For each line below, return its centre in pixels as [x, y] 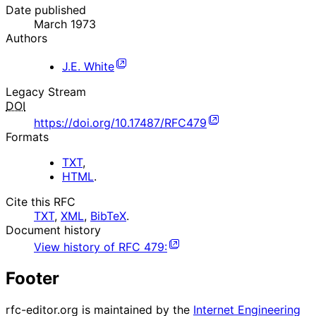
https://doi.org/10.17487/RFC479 [120, 123]
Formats [27, 137]
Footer [32, 279]
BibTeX [108, 216]
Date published [46, 10]
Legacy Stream [46, 92]
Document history [53, 230]
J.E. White [88, 67]
